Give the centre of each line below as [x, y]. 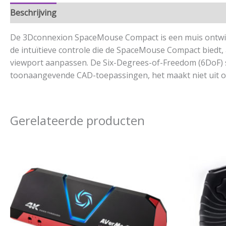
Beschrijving [33, 13]
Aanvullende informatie [111, 13]
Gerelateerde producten [77, 120]
